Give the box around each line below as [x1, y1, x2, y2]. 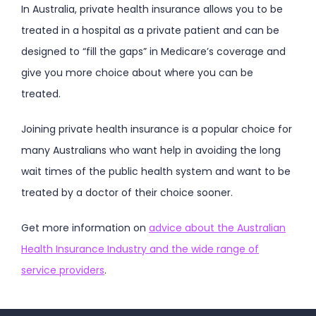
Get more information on [21, 220, 149, 235]
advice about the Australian [149, 220, 286, 235]
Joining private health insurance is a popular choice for [21, 121, 292, 136]
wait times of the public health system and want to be [21, 164, 291, 178]
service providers [21, 262, 104, 277]
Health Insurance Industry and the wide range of [21, 241, 259, 256]
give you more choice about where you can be [21, 65, 253, 80]
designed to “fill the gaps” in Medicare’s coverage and [21, 44, 286, 59]
